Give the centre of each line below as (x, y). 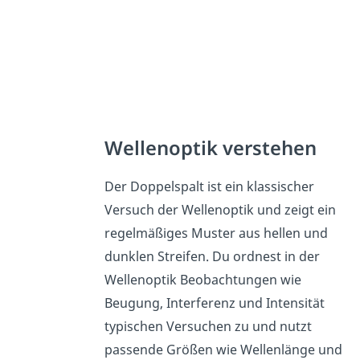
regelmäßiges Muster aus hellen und (217, 233)
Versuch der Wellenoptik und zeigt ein (221, 210)
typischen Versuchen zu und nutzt (209, 327)
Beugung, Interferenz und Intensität (215, 303)
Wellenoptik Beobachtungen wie (203, 280)
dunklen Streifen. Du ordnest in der (213, 257)
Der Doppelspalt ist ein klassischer (210, 187)
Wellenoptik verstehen (211, 148)
